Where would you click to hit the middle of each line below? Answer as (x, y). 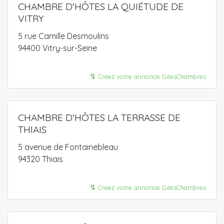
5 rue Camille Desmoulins (63, 36)
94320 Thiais (40, 159)
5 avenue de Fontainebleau (68, 147)
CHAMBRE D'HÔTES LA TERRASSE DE (99, 117)
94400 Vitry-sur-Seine (57, 48)
